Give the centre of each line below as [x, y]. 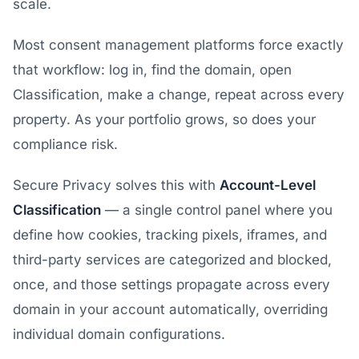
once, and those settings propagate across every [171, 284]
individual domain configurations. [119, 334]
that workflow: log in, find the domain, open [152, 70]
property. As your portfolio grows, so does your [164, 119]
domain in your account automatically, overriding [170, 309]
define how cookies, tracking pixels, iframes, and [170, 235]
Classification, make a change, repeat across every [179, 95]
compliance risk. [65, 144]
